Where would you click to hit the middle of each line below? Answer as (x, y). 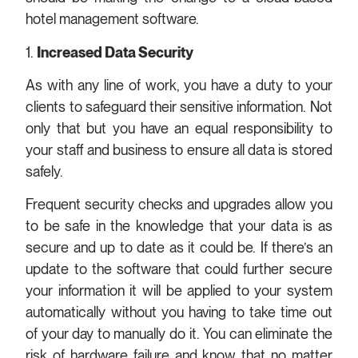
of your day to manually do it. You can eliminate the (179, 334)
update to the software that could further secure (179, 269)
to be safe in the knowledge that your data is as (179, 226)
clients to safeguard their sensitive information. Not (179, 107)
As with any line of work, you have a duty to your (179, 86)
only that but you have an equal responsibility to (179, 129)
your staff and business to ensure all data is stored (179, 150)
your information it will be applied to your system (179, 291)
